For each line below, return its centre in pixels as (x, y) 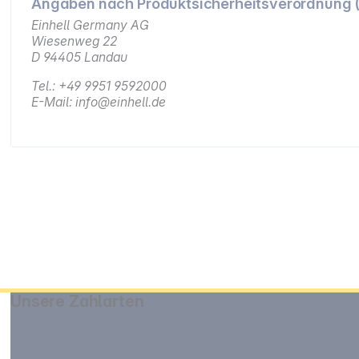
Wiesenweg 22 (75, 42)
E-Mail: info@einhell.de (99, 103)
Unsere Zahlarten (77, 301)
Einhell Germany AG (91, 26)
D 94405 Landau (80, 58)
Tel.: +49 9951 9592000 (99, 87)
